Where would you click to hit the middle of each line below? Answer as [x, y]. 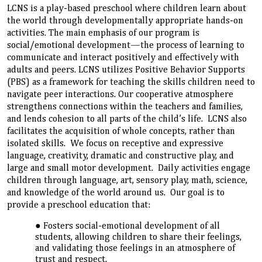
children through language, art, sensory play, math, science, [127, 181]
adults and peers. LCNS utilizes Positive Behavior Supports [126, 70]
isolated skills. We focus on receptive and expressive [115, 144]
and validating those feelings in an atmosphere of [135, 249]
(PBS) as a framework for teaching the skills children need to [131, 83]
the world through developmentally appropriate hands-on [125, 21]
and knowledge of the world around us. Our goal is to [116, 193]
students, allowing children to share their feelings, [138, 238]
